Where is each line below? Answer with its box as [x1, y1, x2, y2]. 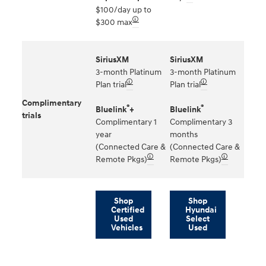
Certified [110, 205, 144, 216]
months [170, 129, 198, 140]
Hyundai [185, 205, 217, 216]
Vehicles [110, 223, 142, 233]
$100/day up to [96, 4, 151, 15]
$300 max [96, 17, 132, 27]
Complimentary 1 [96, 116, 157, 127]
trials [22, 110, 41, 121]
